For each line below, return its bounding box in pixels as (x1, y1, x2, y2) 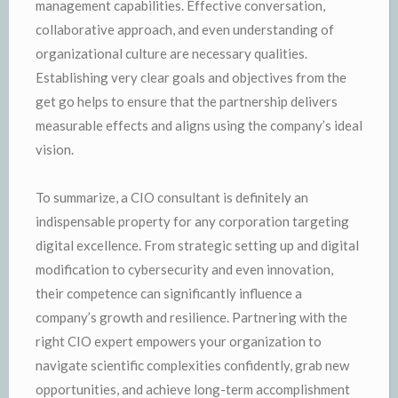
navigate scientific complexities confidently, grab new (36, 356, 349, 373)
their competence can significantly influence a (36, 284, 302, 301)
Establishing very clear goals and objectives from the (36, 68, 346, 85)
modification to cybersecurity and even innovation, (36, 260, 333, 277)
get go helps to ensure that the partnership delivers (36, 92, 338, 109)
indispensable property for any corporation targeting (36, 212, 349, 229)
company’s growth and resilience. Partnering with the (36, 308, 347, 325)
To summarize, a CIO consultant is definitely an (36, 188, 308, 205)
